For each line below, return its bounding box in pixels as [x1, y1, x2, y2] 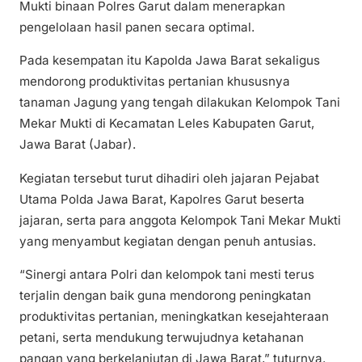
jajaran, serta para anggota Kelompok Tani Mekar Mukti [19, 212, 341, 228]
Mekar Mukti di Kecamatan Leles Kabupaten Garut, [19, 116, 314, 132]
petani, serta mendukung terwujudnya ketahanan [19, 329, 304, 345]
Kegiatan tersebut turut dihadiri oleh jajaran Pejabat [19, 170, 319, 186]
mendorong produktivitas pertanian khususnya [19, 74, 290, 90]
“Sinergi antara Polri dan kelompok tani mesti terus [19, 266, 314, 282]
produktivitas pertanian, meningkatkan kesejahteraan [19, 308, 329, 324]
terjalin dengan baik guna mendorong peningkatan [19, 287, 311, 303]
